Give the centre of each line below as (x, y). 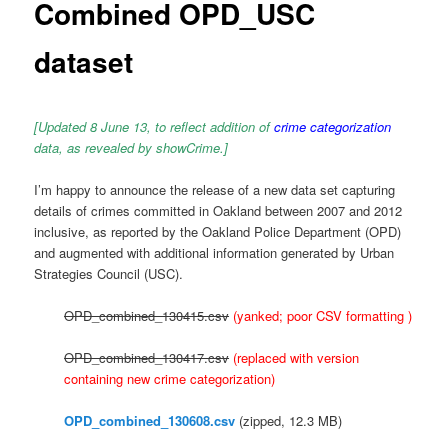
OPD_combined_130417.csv (147, 357)
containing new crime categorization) (170, 378)
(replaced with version (296, 357)
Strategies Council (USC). (109, 273)
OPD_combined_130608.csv (150, 421)
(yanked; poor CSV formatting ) (323, 315)
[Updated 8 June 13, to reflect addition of (152, 126)
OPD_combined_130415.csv (147, 315)
